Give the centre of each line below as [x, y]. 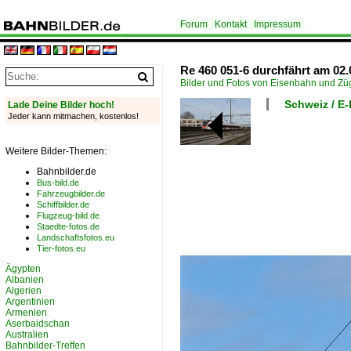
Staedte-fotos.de [68, 226]
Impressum [277, 24]
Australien [27, 335]
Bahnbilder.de [67, 172]
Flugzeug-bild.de [68, 215]
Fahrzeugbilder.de [71, 194]
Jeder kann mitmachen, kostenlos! [73, 116]
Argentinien [30, 302]
